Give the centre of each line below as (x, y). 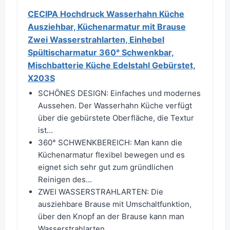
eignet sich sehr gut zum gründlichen (106, 167)
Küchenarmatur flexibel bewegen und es (111, 155)
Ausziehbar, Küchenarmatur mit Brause (107, 27)
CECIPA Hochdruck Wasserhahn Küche (106, 14)
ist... (45, 130)
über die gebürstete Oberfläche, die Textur (116, 118)
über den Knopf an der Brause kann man (111, 217)
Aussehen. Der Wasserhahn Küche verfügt (115, 106)
